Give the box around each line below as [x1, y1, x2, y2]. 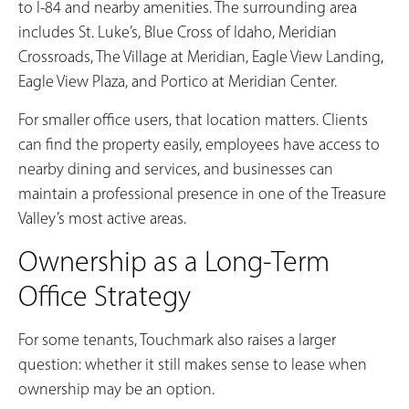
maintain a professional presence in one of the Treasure [18, 183, 386, 204]
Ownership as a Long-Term [18, 244, 330, 279]
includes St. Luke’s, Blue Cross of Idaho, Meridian [18, 22, 337, 43]
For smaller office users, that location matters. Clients [18, 109, 368, 130]
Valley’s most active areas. [18, 207, 186, 228]
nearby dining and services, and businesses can [18, 158, 333, 179]
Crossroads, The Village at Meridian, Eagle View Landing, [18, 47, 383, 68]
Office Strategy [18, 278, 191, 314]
